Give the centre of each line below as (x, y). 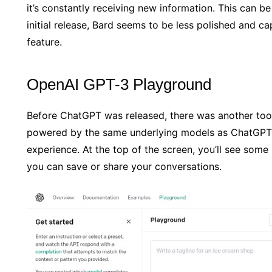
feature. (44, 42)
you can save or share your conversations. (124, 166)
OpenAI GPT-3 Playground (119, 84)
